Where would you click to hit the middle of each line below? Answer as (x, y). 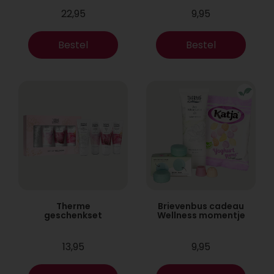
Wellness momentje (201, 215)
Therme (73, 206)
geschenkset (73, 215)
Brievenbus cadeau (201, 206)
